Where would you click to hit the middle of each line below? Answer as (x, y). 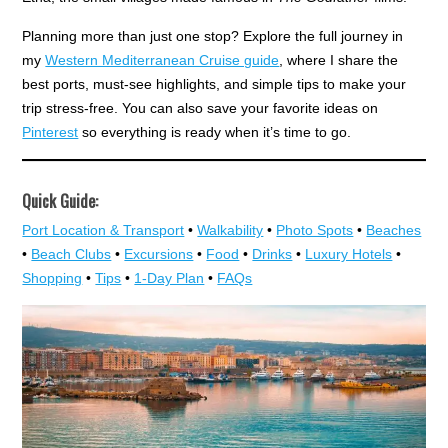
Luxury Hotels (349, 254)
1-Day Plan (169, 278)
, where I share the (339, 60)
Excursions (159, 254)
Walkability (230, 230)
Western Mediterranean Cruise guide (162, 60)
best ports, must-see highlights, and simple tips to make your (214, 84)
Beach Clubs (71, 254)
